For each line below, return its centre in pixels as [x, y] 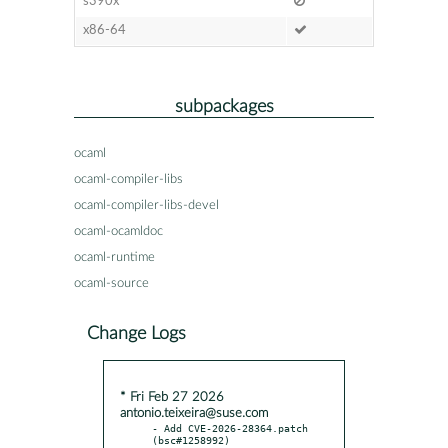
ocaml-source [111, 283]
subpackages [224, 106]
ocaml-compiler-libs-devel [146, 205]
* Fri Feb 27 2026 [172, 397]
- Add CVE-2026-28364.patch [230, 427]
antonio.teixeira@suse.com [194, 413]
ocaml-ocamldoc [118, 231]
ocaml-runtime [114, 257]
